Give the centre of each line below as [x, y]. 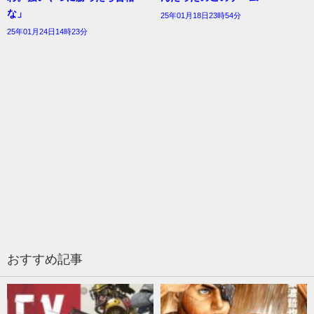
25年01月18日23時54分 [201, 15]
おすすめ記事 [45, 259]
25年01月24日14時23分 [47, 31]
